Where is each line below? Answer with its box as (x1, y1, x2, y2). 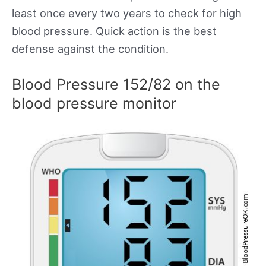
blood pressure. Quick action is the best (12, 24, 217, 38)
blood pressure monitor (12, 94, 176, 113)
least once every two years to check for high (12, 7, 242, 20)
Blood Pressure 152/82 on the (12, 75, 220, 94)
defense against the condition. (12, 42, 169, 56)
